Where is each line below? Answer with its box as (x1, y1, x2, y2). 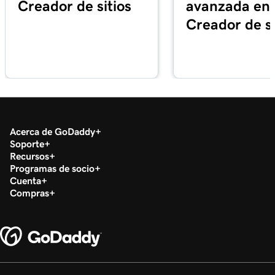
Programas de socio (10, 163, 95, 173)
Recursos (10, 150, 49, 161)
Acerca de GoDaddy (10, 126, 95, 136)
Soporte (10, 138, 44, 149)
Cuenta (10, 175, 41, 185)
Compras (10, 187, 49, 198)
